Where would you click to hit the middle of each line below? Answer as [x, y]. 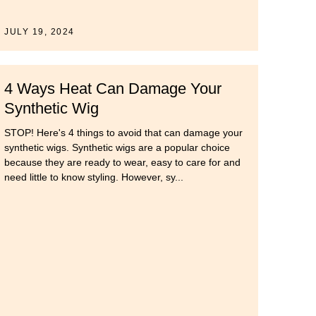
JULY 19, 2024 [39, 32]
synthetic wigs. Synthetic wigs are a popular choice [117, 148]
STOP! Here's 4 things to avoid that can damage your [123, 133]
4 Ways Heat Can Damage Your [113, 89]
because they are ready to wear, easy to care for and [122, 163]
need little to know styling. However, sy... [94, 177]
